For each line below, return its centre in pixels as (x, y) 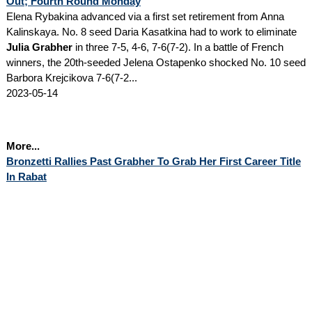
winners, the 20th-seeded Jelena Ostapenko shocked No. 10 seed (156, 62)
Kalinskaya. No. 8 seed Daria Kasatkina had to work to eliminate (151, 31)
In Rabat (26, 176)
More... (23, 146)
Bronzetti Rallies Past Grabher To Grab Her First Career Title (153, 161)
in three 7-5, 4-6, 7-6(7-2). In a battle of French (178, 47)
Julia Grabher (39, 47)
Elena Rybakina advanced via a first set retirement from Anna (145, 16)
